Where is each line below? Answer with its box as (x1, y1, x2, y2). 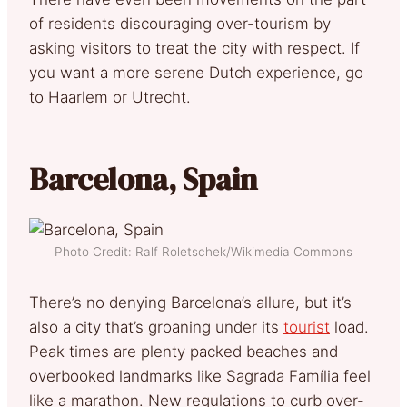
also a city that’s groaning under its (29, 317, 283, 336)
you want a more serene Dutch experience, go (29, 63, 363, 82)
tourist (283, 317, 330, 336)
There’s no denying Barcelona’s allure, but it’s (29, 293, 352, 312)
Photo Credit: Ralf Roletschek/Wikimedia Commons (55, 243, 352, 259)
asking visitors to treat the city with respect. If (29, 38, 360, 57)
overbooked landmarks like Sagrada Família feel (29, 366, 371, 385)
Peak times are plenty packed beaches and (29, 342, 338, 361)
